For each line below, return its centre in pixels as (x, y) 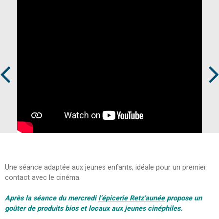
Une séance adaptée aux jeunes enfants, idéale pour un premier (106, 167)
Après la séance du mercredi (52, 198)
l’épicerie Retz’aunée (131, 198)
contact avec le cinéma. (43, 178)
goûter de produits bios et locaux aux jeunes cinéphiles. (94, 208)
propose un (183, 198)
